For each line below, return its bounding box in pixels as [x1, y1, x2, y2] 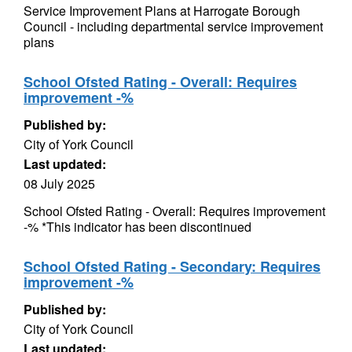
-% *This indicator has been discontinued [24, 218, 251, 236]
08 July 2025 [24, 174, 95, 192]
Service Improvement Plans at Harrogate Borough [24, 2, 300, 20]
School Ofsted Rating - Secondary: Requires [24, 256, 321, 277]
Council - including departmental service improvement [24, 17, 323, 35]
